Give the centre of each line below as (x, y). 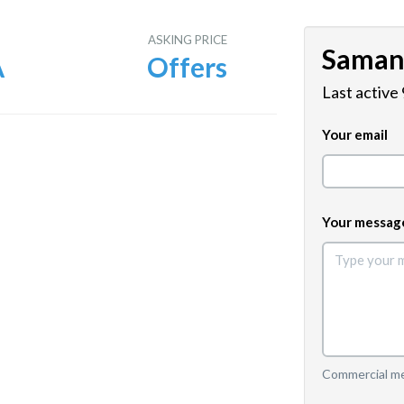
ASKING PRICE (187, 40)
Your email (354, 134)
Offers (188, 67)
